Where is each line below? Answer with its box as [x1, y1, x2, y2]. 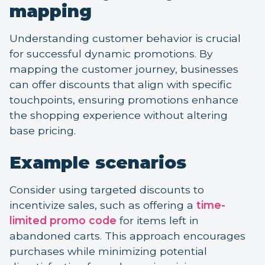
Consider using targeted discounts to [9, 183, 204, 196]
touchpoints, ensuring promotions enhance [9, 93, 238, 106]
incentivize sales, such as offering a [9, 199, 196, 212]
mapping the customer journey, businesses [9, 63, 238, 76]
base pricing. [9, 124, 76, 137]
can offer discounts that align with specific [9, 78, 232, 91]
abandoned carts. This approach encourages [9, 230, 245, 243]
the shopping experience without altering [9, 109, 228, 122]
